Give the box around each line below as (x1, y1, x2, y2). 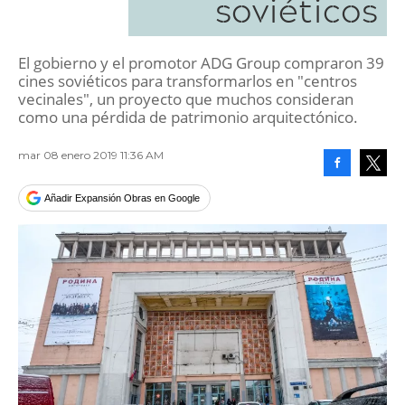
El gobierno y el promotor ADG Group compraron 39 (18, 52, 384, 73)
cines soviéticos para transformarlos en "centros (18, 71, 357, 91)
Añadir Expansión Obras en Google (44, 193, 200, 203)
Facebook (337, 184, 379, 195)
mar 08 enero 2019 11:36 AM (18, 148, 164, 162)
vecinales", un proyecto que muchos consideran (18, 89, 353, 109)
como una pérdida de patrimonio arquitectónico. (18, 107, 358, 127)
